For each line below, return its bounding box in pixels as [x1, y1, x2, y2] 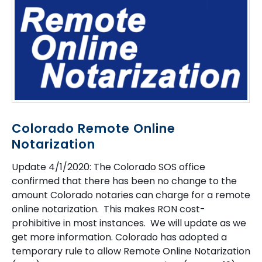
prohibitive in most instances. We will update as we [12, 216, 246, 230]
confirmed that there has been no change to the [12, 174, 237, 188]
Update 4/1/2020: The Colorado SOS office [12, 160, 205, 174]
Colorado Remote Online [12, 119, 175, 137]
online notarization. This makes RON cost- [12, 202, 205, 216]
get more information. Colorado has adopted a [12, 230, 227, 244]
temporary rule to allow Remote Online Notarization [12, 244, 250, 258]
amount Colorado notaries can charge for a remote [12, 188, 250, 202]
